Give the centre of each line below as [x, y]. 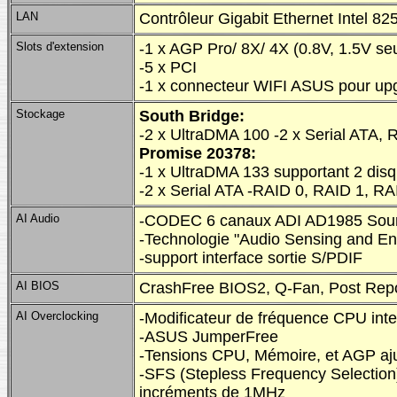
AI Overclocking [57, 316]
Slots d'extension [60, 47]
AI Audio [38, 218]
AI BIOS [38, 286]
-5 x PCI [168, 67]
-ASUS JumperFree [209, 337]
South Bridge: [192, 116]
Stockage [40, 114]
